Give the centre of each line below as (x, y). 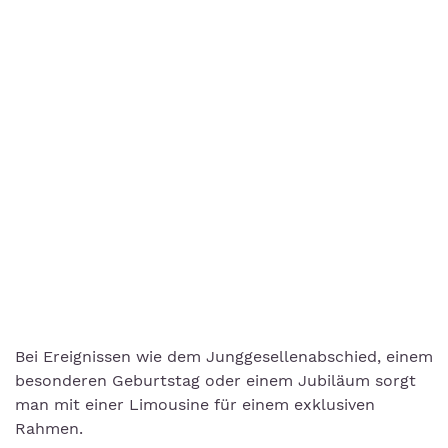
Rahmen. (49, 428)
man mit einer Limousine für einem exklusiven (195, 404)
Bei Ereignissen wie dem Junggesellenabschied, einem (224, 356)
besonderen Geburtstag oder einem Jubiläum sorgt (215, 380)
